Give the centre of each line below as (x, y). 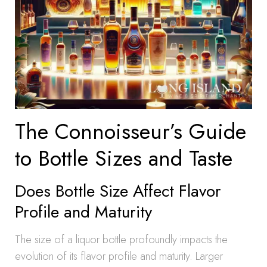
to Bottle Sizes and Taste (124, 158)
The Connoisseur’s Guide (131, 131)
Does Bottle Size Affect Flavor (118, 191)
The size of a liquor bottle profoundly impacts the (121, 240)
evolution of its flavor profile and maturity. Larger (119, 256)
